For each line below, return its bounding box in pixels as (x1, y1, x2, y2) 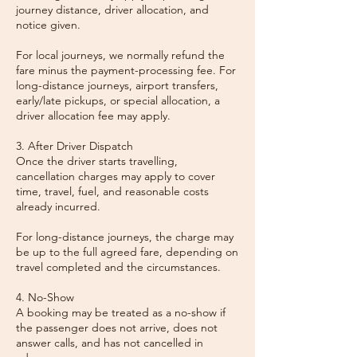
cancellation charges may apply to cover (16, 169, 215, 183)
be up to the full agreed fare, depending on (16, 245, 238, 259)
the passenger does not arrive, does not (16, 320, 218, 335)
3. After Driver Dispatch (16, 139, 133, 153)
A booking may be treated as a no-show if (16, 305, 226, 320)
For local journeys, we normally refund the (16, 48, 225, 62)
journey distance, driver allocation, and (16, 2, 209, 17)
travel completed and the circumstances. (16, 260, 221, 274)
